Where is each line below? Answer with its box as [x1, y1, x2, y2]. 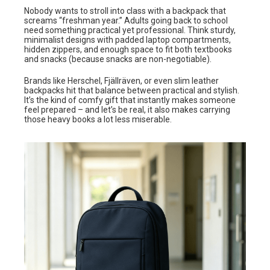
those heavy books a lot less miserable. [24, 115, 172, 125]
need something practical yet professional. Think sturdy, [24, 25, 236, 36]
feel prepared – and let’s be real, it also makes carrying [24, 105, 230, 115]
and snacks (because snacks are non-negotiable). [24, 54, 212, 64]
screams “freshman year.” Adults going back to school [24, 16, 228, 26]
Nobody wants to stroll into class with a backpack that [24, 6, 226, 16]
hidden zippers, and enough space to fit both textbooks [24, 45, 232, 55]
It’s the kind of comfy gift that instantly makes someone [24, 95, 236, 105]
